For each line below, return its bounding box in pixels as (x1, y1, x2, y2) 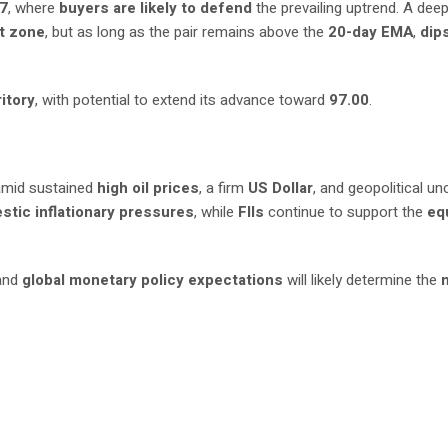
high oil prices (97, 177, 200, 199)
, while (194, 201, 239, 223)
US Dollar (248, 177, 314, 199)
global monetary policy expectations (22, 269, 284, 291)
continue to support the (264, 201, 428, 223)
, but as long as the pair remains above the (45, 21, 329, 43)
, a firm (199, 177, 249, 199)
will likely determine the (283, 269, 442, 291)
